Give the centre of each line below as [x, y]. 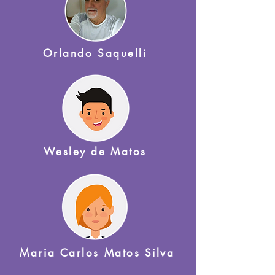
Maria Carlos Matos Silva [97, 253]
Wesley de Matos [97, 152]
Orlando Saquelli [95, 53]
